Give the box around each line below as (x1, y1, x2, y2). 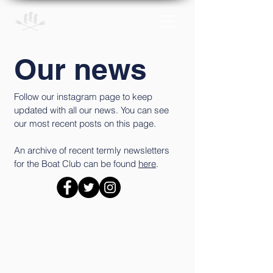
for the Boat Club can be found (14, 158, 138, 169)
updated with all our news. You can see (14, 104, 169, 116)
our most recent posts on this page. (14, 118, 156, 129)
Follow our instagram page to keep (14, 91, 152, 102)
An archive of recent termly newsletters (14, 144, 169, 156)
